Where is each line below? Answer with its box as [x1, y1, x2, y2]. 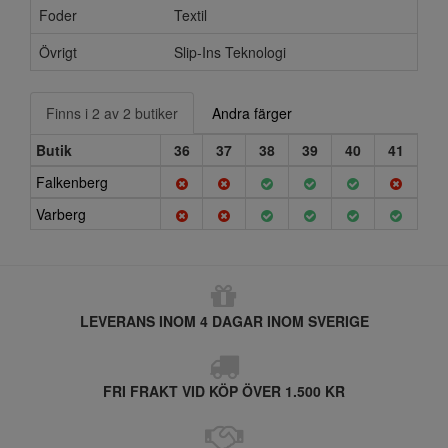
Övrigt [39, 42, 77, 62]
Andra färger [212, 103, 292, 123]
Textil [174, 5, 207, 25]
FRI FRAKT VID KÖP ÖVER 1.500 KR [103, 381, 345, 401]
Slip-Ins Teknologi [174, 42, 286, 62]
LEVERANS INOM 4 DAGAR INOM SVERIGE [79, 311, 369, 331]
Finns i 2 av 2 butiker [46, 103, 178, 123]
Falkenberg [36, 172, 108, 192]
